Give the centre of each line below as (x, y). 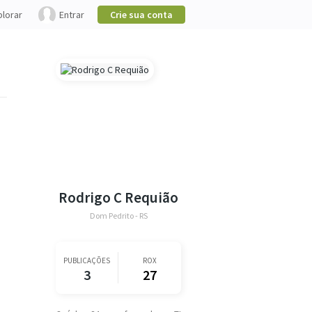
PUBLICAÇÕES (87, 260)
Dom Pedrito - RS (118, 216)
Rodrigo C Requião (118, 197)
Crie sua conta (141, 15)
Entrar (72, 15)
